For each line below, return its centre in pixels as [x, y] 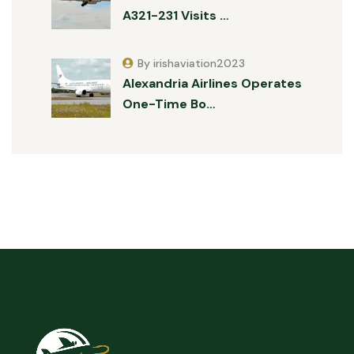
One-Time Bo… [169, 104]
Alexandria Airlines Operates [212, 83]
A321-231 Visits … [175, 15]
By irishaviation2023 [191, 63]
